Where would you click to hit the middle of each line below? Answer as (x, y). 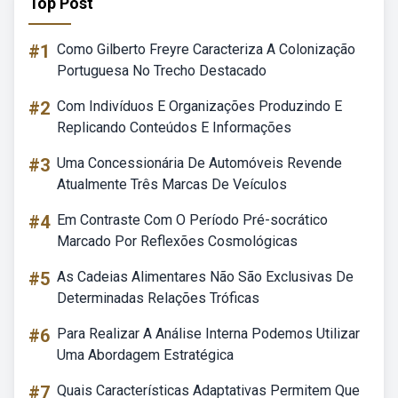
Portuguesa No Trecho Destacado (162, 71)
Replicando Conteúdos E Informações (174, 127)
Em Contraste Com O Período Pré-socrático (192, 220)
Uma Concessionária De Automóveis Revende (199, 163)
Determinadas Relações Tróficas (158, 298)
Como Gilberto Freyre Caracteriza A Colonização (206, 49)
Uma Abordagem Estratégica (145, 355)
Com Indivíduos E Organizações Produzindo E (199, 106)
